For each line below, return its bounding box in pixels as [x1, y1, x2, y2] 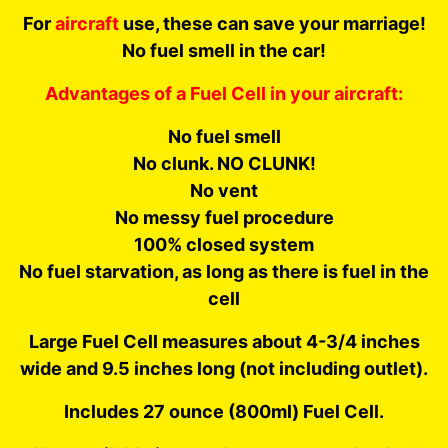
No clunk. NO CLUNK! [132, 152, 316, 174]
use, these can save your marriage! [118, 12, 426, 34]
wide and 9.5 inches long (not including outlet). [20, 357, 428, 379]
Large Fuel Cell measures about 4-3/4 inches [28, 330, 420, 352]
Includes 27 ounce [64, 400, 228, 422]
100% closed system [134, 233, 314, 255]
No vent [190, 179, 258, 201]
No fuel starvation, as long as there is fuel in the [19, 260, 429, 282]
